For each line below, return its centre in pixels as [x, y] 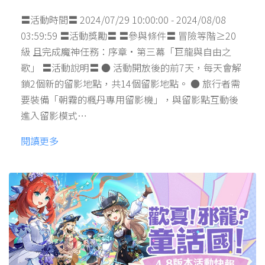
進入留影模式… [54, 116]
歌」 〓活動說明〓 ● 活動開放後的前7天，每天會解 [131, 68]
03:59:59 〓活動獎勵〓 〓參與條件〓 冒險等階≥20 [128, 36]
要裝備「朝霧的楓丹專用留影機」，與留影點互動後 [130, 100]
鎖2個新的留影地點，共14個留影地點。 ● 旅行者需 [130, 84]
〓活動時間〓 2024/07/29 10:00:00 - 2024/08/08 [123, 20]
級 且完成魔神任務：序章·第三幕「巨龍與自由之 [126, 52]
